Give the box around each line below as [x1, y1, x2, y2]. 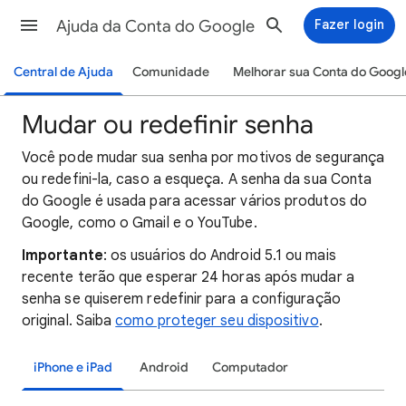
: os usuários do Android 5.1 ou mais [102, 246, 336, 265]
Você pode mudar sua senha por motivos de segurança [22, 149, 384, 167]
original [22, 312, 69, 330]
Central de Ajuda [13, 64, 113, 80]
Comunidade [132, 64, 210, 80]
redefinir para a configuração [147, 290, 341, 308]
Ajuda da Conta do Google [56, 16, 255, 36]
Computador [212, 360, 288, 375]
